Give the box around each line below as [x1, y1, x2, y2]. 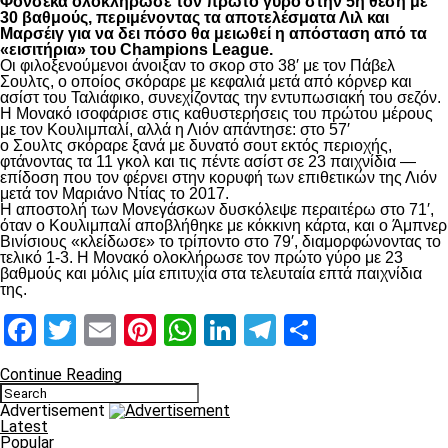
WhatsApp [196, 311, 340, 349]
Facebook [36, 311, 169, 349]
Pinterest [156, 311, 281, 349]
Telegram [276, 311, 405, 349]
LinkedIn [236, 311, 353, 349]
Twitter [76, 311, 175, 349]
